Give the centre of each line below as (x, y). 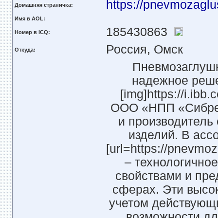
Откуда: (25, 50)
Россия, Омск (144, 49)
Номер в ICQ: (32, 32)
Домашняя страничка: (44, 5)
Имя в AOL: (30, 18)
